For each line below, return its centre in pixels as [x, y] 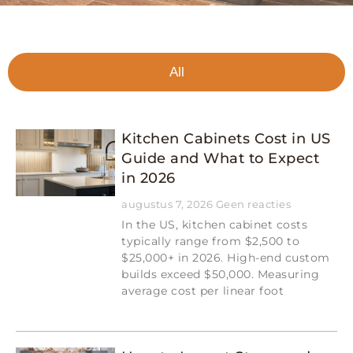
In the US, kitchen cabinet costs [215, 225]
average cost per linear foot [203, 291]
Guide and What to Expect [221, 158]
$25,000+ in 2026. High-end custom [226, 258]
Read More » [150, 320]
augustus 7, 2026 [169, 204]
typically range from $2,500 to [211, 241]
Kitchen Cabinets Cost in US [226, 139]
